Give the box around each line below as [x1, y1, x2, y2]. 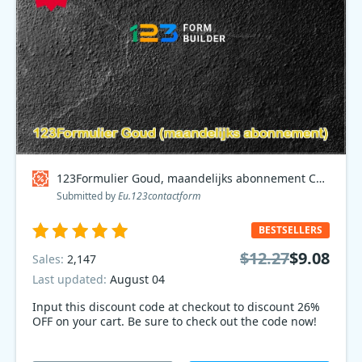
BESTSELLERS [259, 223, 322, 237]
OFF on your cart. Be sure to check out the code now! [32, 314, 317, 329]
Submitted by [57, 189, 118, 203]
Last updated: [32, 271, 110, 287]
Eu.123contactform [118, 189, 201, 203]
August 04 [110, 271, 165, 287]
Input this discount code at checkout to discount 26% [32, 299, 320, 314]
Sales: [32, 250, 67, 267]
